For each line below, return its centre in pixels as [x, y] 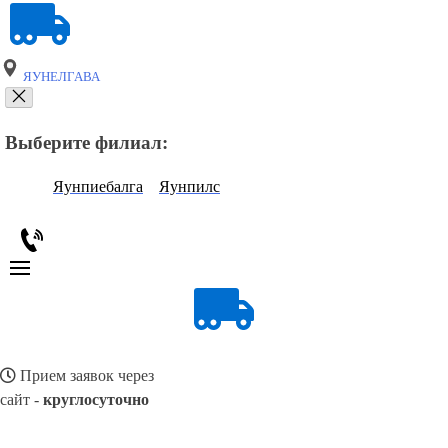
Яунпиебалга [98, 187]
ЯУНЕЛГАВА [60, 77]
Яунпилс [189, 187]
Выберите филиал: [86, 142]
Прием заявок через [85, 376]
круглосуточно [96, 400]
